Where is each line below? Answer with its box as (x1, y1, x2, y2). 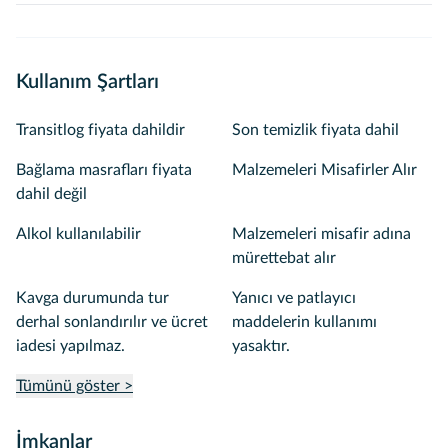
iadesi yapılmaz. (16, 338, 125, 354)
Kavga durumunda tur (16, 290, 169, 306)
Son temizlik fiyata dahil (232, 122, 399, 138)
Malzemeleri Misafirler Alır (232, 162, 417, 178)
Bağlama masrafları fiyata (16, 162, 192, 178)
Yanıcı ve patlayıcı (232, 290, 356, 306)
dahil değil (16, 186, 87, 202)
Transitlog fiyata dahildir (16, 122, 185, 138)
